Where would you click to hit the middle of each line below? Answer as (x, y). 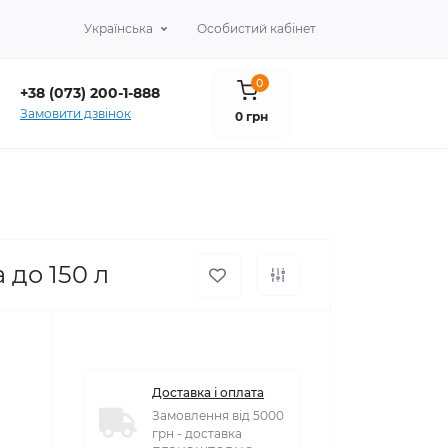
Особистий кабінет (256, 28)
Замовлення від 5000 (218, 416)
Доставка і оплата (208, 393)
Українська (118, 28)
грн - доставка (197, 434)
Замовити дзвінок (75, 114)
